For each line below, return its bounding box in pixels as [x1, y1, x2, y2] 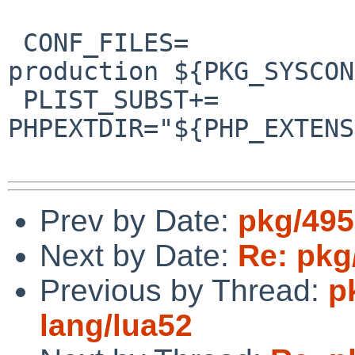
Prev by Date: [40, 203, 238, 238]
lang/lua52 [40, 307, 193, 342]
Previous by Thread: [40, 273, 328, 307]
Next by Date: [40, 238, 238, 273]
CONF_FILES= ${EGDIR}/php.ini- [8, 28, 23, 57]
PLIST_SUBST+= [8, 85, 23, 114]
